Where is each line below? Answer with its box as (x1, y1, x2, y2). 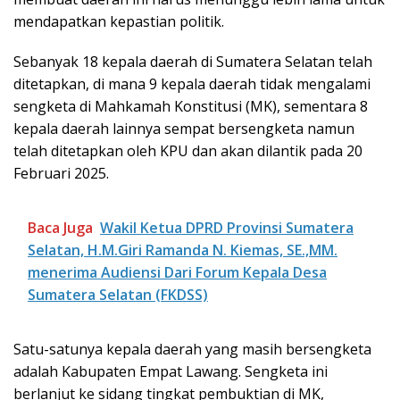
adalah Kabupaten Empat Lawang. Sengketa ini (13, 361, 328, 381)
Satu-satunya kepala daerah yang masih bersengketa (13, 338, 371, 359)
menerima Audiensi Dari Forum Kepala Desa (28, 262, 327, 282)
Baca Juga (28, 217, 93, 237)
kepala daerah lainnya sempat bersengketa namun (13, 118, 354, 138)
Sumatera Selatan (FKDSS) (28, 284, 208, 304)
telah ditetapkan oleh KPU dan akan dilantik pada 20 (13, 140, 362, 161)
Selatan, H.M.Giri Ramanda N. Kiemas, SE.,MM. (28, 239, 337, 260)
